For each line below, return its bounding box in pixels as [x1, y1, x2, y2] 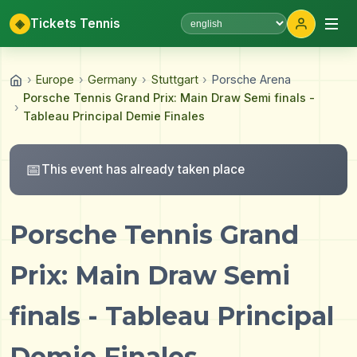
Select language [180, 24, 277, 41]
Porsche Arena [211, 73, 291, 86]
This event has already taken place [41, 162, 245, 177]
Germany [88, 73, 138, 86]
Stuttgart [151, 73, 198, 86]
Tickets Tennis [30, 15, 120, 31]
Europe [36, 73, 75, 86]
